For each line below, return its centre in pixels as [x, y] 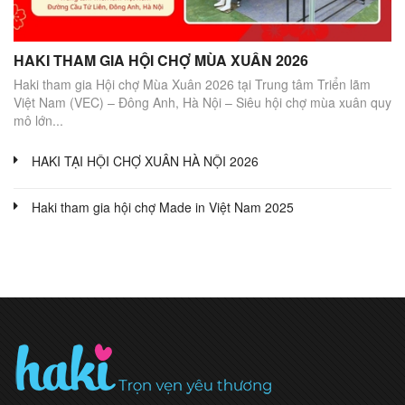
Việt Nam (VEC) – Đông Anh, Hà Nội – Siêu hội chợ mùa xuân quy [202, 103]
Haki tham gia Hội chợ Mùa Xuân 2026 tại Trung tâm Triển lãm [192, 85]
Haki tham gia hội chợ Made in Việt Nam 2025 [163, 207]
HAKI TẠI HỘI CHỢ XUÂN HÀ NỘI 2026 [145, 161]
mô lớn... [38, 121]
